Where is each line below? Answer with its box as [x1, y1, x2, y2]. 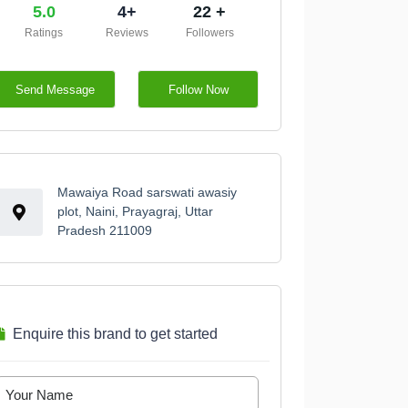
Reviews [105, 26, 148, 40]
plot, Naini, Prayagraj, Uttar [56, 204, 213, 219]
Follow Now [168, 82, 229, 97]
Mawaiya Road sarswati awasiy [56, 185, 237, 200]
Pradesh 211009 [56, 223, 152, 239]
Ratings [25, 26, 64, 40]
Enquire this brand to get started [12, 326, 218, 342]
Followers [185, 26, 234, 40]
